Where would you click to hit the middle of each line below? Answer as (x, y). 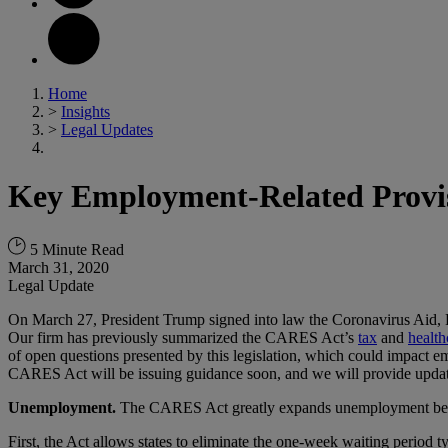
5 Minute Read (75, 249)
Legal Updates (107, 129)
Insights (85, 111)
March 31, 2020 (58, 267)
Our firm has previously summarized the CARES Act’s (183, 337)
